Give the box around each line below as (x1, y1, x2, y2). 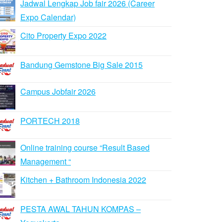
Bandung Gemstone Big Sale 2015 (20, 59, 143, 70)
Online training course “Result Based (20, 142, 150, 153)
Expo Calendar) (20, 11, 76, 23)
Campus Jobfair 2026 (20, 86, 96, 97)
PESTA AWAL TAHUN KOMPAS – (20, 203, 141, 215)
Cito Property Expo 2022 (20, 30, 107, 41)
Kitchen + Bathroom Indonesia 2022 (20, 174, 146, 185)
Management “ (20, 156, 71, 167)
